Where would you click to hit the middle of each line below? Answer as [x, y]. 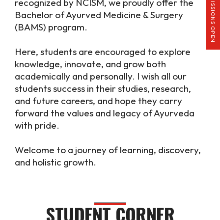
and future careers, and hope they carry [98, 101]
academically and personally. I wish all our [101, 76]
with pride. [37, 125]
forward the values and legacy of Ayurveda [105, 113]
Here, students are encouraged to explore [103, 52]
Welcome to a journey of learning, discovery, [108, 150]
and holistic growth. [55, 162]
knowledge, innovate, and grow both [90, 64]
